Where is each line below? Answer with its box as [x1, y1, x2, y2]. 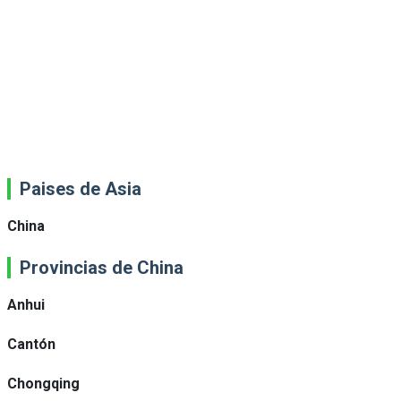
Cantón [7, 336, 55, 353]
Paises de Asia [20, 178, 141, 200]
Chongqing [7, 375, 80, 392]
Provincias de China [20, 257, 183, 278]
